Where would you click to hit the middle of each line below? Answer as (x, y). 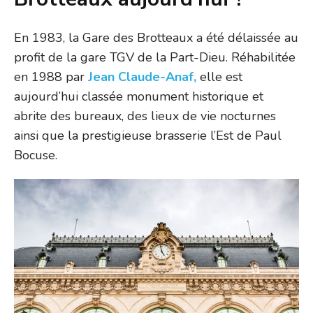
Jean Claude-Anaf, (142, 77)
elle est (219, 77)
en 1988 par (51, 77)
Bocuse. (36, 155)
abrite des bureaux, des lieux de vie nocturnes (145, 116)
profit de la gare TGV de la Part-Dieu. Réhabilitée (155, 57)
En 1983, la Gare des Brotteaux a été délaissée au (156, 37)
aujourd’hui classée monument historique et (139, 96)
